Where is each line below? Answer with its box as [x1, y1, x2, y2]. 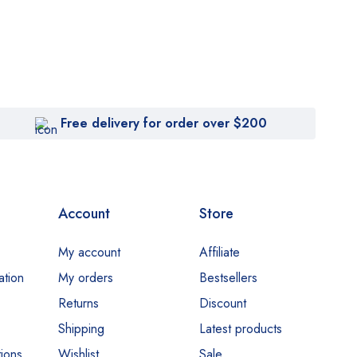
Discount [198, 293, 246, 312]
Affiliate [198, 242, 240, 261]
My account [58, 242, 121, 261]
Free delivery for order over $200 [60, 113, 267, 132]
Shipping [58, 319, 105, 338]
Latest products [198, 319, 282, 338]
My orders [58, 268, 114, 287]
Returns [58, 293, 100, 312]
